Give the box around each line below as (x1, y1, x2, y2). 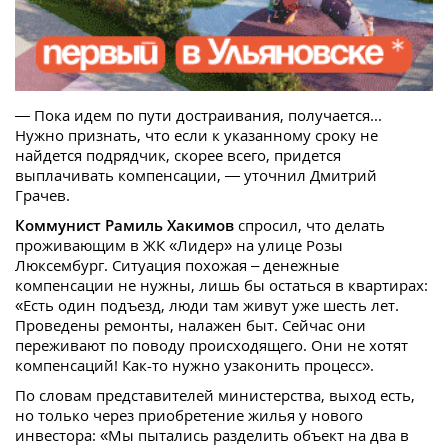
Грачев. (15, 184, 70, 205)
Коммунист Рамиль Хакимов (15, 214, 234, 235)
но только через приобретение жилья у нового (15, 404, 363, 425)
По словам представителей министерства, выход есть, (15, 384, 415, 405)
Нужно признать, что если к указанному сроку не (15, 124, 378, 145)
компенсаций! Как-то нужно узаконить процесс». (15, 354, 374, 375)
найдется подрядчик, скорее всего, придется (15, 144, 341, 165)
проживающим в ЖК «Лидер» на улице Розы (15, 234, 343, 255)
